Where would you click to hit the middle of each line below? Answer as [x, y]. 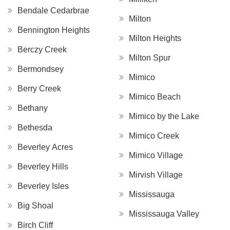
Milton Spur [150, 57]
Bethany [33, 108]
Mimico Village [156, 155]
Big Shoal [35, 205]
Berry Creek [39, 88]
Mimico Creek [154, 136]
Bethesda [35, 127]
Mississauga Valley [164, 214]
